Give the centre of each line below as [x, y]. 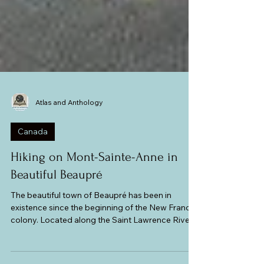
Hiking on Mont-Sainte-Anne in [94, 213]
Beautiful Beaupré [57, 231]
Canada [33, 188]
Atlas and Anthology [69, 159]
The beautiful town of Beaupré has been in [91, 252]
